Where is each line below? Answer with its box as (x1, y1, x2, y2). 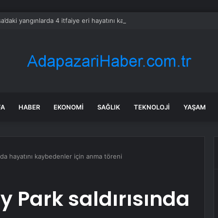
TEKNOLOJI (134, 103, 170, 111)
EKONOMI (54, 103, 84, 111)
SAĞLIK (97, 103, 120, 111)
